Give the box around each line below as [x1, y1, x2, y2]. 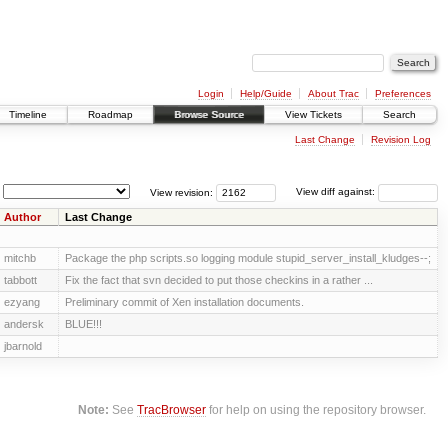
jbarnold [3, 339, 42, 352]
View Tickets [285, 109, 342, 121]
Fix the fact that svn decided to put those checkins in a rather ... [64, 273, 373, 286]
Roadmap [88, 109, 133, 121]
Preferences [374, 87, 431, 99]
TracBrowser [137, 403, 207, 417]
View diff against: [296, 186, 378, 198]
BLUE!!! [64, 317, 102, 330]
